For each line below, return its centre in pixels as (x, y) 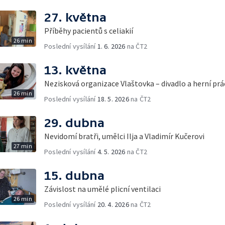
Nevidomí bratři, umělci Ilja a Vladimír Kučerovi (124, 136)
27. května (75, 17)
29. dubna (74, 123)
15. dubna (74, 175)
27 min (23, 146)
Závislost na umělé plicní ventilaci (102, 189)
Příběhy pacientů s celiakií (89, 30)
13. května (75, 70)
